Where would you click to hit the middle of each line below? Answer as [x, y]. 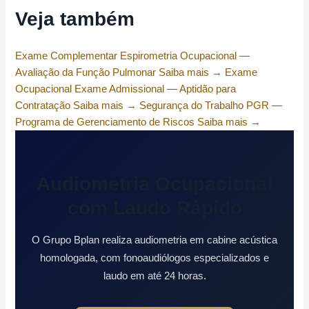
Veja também [75, 19]
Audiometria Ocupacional [154, 184]
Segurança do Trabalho [192, 106]
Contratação [43, 106]
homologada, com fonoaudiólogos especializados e [154, 258]
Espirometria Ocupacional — [185, 56]
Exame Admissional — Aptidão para [156, 89]
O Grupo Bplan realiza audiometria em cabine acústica [154, 240]
